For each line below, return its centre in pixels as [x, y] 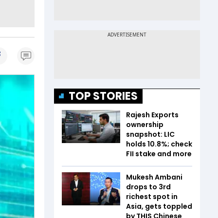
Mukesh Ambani [154, 177]
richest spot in [152, 197]
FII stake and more [159, 154]
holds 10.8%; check [159, 144]
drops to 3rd [148, 187]
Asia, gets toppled [159, 206]
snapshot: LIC [150, 134]
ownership [145, 125]
